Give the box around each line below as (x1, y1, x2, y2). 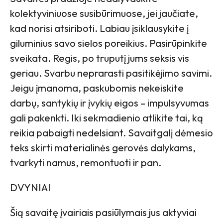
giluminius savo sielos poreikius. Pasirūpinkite (10, 37, 207, 50)
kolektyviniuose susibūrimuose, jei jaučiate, (10, 7, 198, 20)
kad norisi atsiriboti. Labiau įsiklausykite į (10, 22, 189, 35)
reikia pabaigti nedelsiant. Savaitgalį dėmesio (10, 126, 213, 139)
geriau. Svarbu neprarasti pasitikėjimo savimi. (10, 67, 212, 80)
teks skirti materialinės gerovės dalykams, (10, 141, 196, 154)
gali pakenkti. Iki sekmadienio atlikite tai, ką (10, 111, 203, 124)
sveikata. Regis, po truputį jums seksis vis (10, 52, 189, 65)
